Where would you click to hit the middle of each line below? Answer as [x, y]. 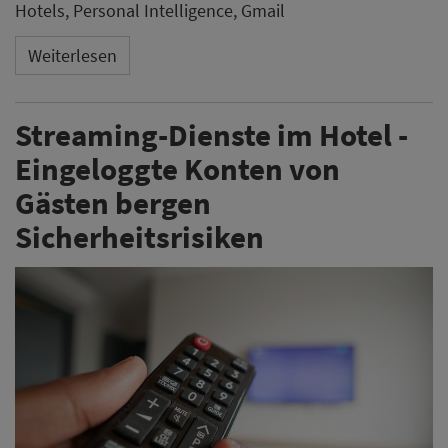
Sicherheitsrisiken [139, 237]
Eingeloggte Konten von [177, 169]
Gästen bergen [113, 203]
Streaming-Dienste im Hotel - [211, 135]
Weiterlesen [72, 55]
